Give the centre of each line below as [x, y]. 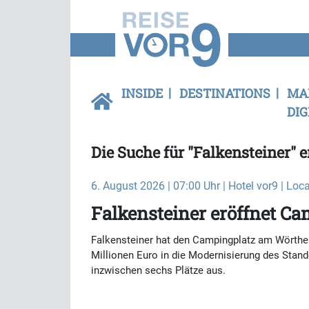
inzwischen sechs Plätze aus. [158, 270]
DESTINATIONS [225, 93]
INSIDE [142, 93]
